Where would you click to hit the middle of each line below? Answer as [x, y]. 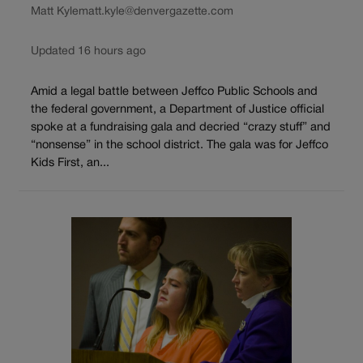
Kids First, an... [70, 163]
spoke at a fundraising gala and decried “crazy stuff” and [181, 127]
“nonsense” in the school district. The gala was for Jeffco [179, 145]
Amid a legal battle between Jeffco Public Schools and [174, 92]
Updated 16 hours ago [88, 52]
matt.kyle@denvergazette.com [156, 12]
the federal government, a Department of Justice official [177, 109]
